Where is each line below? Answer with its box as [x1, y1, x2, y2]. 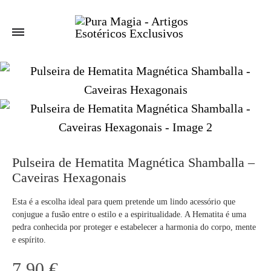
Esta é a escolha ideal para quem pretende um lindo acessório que [12, 197, 235, 206]
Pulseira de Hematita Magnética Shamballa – [12, 155, 255, 170]
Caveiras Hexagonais [12, 170, 126, 185]
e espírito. [12, 235, 46, 244]
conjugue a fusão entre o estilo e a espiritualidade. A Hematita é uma [12, 210, 246, 219]
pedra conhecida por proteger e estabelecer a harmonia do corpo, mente [12, 223, 256, 232]
